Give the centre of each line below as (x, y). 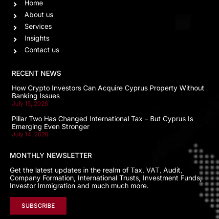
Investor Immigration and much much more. (79, 186)
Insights (37, 38)
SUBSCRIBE (38, 205)
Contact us (42, 49)
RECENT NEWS (36, 73)
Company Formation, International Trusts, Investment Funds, (106, 178)
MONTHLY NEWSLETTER (51, 155)
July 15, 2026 (30, 103)
